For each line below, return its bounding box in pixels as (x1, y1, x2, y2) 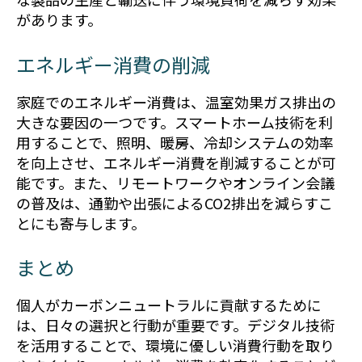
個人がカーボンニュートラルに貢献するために (16, 293, 322, 315)
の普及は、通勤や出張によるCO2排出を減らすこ (16, 192, 333, 213)
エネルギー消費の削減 (16, 49, 210, 78)
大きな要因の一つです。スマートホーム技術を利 (16, 111, 333, 133)
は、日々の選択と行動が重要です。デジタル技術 (16, 314, 335, 335)
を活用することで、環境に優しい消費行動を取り (16, 334, 335, 356)
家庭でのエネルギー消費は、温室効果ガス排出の (16, 90, 336, 112)
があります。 (16, 9, 102, 31)
